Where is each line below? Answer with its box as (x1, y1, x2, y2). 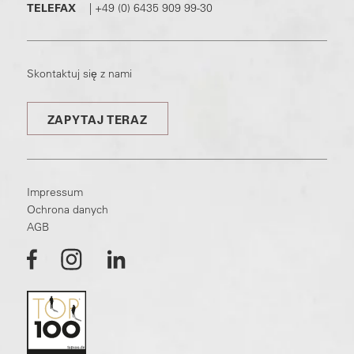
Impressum (26, 185, 83, 200)
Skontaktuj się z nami (26, 66, 132, 81)
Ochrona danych (26, 202, 108, 217)
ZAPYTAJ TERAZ (47, 112, 149, 128)
